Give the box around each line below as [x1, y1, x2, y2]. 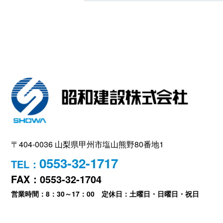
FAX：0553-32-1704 [11, 172, 102, 187]
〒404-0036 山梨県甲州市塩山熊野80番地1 [11, 138, 164, 150]
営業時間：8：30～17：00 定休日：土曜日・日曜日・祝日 [11, 189, 199, 199]
